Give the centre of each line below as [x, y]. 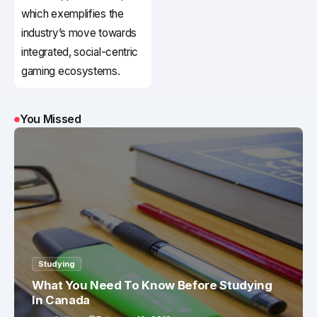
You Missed [51, 119]
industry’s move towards [79, 33]
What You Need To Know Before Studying [152, 286]
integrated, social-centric [80, 52]
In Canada [61, 300]
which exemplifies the [73, 14]
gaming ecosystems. [71, 71]
